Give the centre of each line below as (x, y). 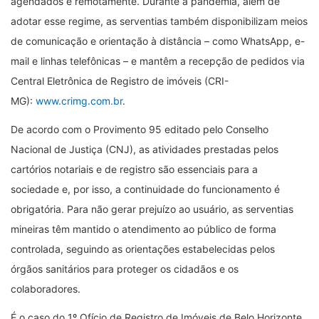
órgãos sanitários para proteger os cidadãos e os (125, 268)
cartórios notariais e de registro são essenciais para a (134, 169)
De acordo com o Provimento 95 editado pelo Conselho (140, 129)
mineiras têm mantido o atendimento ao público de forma (143, 229)
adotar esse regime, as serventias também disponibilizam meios (159, 21)
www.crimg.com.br (79, 100)
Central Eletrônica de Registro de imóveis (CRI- (120, 80)
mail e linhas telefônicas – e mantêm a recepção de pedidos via (158, 61)
